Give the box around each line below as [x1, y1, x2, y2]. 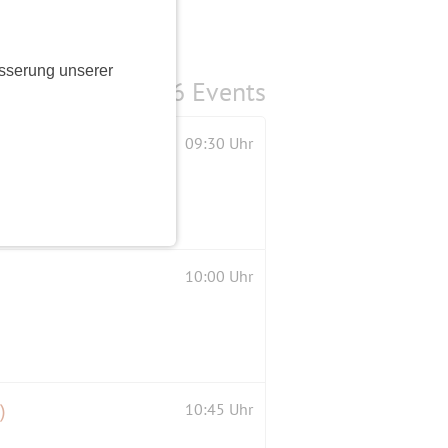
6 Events [171, 75, 266, 109]
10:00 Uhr [185, 266, 253, 287]
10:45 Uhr [185, 399, 253, 420]
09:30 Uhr [185, 133, 253, 154]
